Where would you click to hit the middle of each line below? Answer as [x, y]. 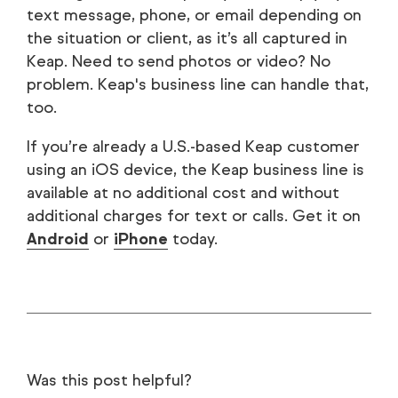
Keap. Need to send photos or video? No [179, 61]
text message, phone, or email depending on [194, 15]
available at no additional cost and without [183, 192]
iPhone [141, 239]
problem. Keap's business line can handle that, [198, 84]
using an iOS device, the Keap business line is [195, 169]
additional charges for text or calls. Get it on [194, 215]
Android [58, 239]
